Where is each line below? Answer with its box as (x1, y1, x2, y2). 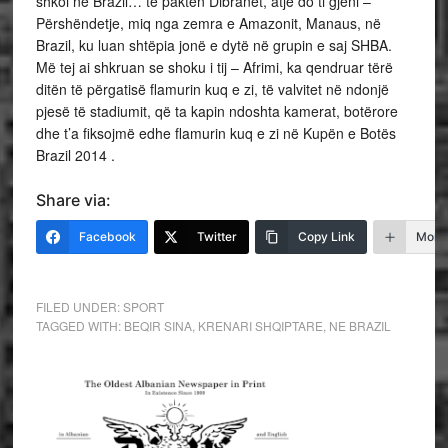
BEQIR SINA (123, 317, 192, 334)
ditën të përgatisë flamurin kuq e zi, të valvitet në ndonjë (35, 79, 389, 99)
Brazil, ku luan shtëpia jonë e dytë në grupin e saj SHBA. (35, 35, 392, 55)
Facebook (78, 229, 136, 244)
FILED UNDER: (35, 298, 123, 315)
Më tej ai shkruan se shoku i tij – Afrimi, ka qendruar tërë (35, 57, 393, 77)
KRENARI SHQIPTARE (197, 317, 323, 334)
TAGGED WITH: (35, 317, 124, 334)
